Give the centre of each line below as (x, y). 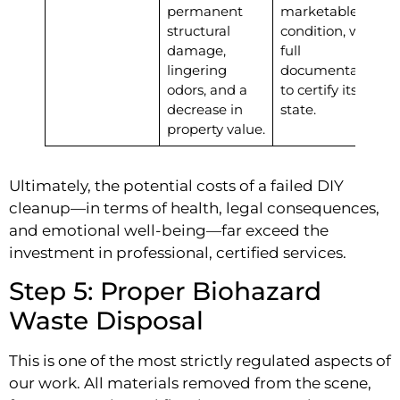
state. (298, 110)
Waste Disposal (106, 321)
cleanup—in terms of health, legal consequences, (194, 208)
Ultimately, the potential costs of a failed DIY (176, 186)
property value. (216, 129)
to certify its (318, 90)
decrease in (204, 110)
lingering (196, 71)
